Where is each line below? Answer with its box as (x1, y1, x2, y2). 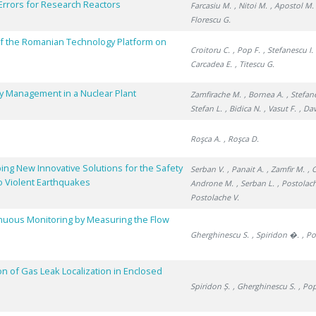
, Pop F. (233, 44, 261, 55)
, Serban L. (236, 178, 275, 188)
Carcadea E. (190, 59, 233, 69)
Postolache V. (190, 192, 240, 202)
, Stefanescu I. (263, 44, 314, 55)
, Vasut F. (264, 103, 297, 114)
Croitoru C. (190, 44, 231, 55)
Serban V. (190, 164, 225, 174)
